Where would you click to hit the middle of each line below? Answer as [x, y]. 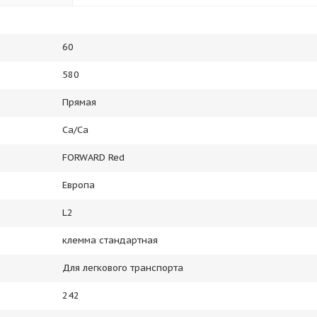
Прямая [79, 102]
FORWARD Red [93, 157]
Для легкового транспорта [123, 268]
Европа [79, 185]
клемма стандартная [110, 240]
